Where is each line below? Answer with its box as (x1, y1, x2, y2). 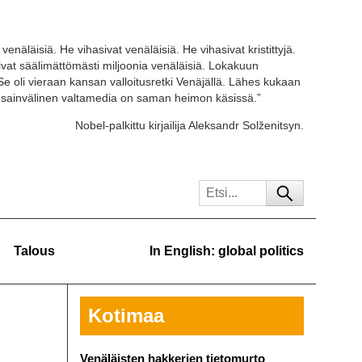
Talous (14, 244, 55, 258)
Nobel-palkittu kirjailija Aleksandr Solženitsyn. (75, 119, 304, 133)
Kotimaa (87, 305, 164, 326)
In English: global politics (149, 244, 304, 258)
